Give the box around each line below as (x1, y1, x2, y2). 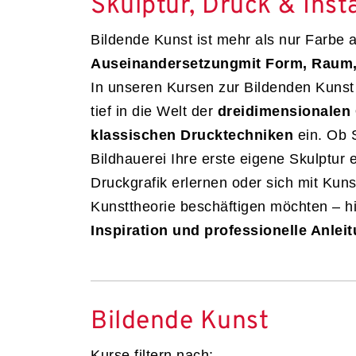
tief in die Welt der (91, 103, 218, 119)
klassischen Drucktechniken (91, 127, 293, 143)
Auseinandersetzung (91, 56, 238, 72)
